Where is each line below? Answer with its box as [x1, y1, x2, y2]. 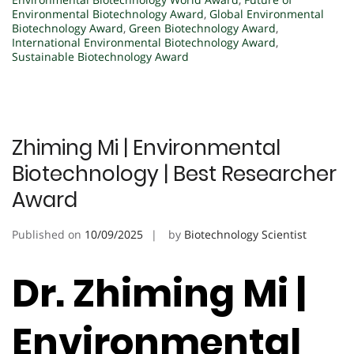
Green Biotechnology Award [129, 20, 276, 36]
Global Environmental [209, 6, 324, 21]
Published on [12, 226, 85, 242]
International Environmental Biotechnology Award [12, 34, 276, 50]
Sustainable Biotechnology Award [12, 48, 189, 64]
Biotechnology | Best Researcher [12, 159, 337, 188]
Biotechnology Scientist [184, 226, 307, 242]
